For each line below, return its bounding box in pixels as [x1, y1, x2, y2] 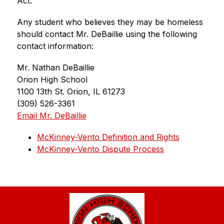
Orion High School [16, 74, 87, 84]
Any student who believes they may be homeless [16, 17, 203, 27]
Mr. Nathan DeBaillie [16, 62, 94, 72]
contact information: [16, 41, 93, 51]
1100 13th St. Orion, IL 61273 [16, 86, 125, 96]
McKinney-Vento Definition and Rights [36, 132, 179, 142]
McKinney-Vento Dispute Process [36, 144, 164, 154]
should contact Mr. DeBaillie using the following [16, 29, 197, 39]
